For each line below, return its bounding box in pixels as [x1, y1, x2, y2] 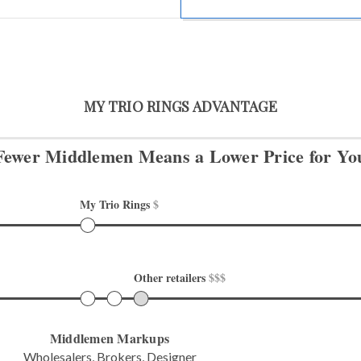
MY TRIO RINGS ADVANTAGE [84, 96, 277, 116]
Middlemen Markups [49, 328, 170, 347]
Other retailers [133, 268, 209, 286]
